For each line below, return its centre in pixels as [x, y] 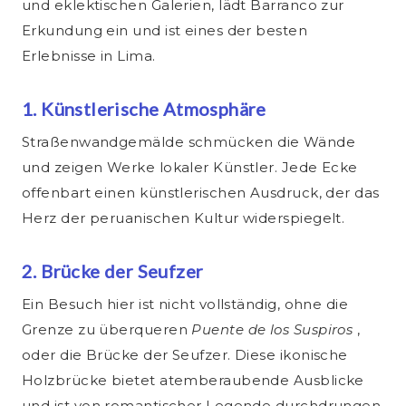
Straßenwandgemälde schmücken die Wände [189, 142]
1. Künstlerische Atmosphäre [144, 109]
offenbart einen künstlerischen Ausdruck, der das [201, 193]
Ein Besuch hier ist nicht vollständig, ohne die [185, 304]
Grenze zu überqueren [107, 330]
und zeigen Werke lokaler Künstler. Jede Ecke [190, 168]
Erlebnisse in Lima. [89, 56]
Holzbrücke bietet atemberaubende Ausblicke [193, 381]
